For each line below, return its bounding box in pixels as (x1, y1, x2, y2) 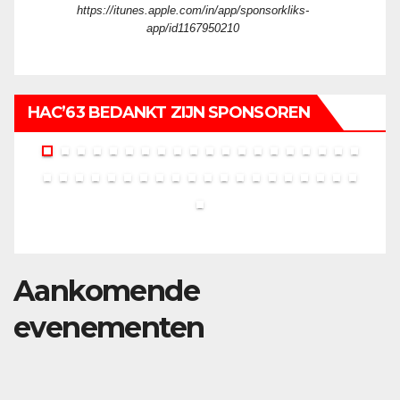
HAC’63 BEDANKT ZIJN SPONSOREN (28, 103, 310, 122)
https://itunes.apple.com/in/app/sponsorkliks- (77, 4, 309, 17)
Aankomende (13, 273, 199, 308)
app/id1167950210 (146, 21, 239, 35)
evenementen (13, 310, 204, 345)
